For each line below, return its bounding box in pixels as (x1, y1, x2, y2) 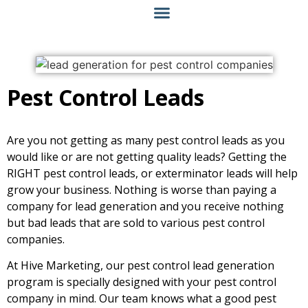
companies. (7, 232, 65, 247)
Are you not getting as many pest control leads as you (7, 133, 285, 148)
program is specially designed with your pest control (7, 274, 276, 290)
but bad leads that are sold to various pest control (7, 215, 265, 231)
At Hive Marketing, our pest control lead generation (7, 258, 274, 274)
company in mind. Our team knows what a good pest (7, 291, 276, 307)
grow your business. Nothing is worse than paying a (7, 182, 276, 198)
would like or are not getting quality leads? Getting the (7, 149, 287, 165)
